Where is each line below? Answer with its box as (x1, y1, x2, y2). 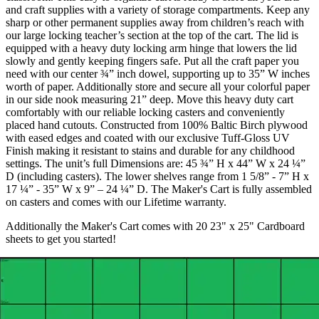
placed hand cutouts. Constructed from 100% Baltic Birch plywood (6, 119, 308, 132)
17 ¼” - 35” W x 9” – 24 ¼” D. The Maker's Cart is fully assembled (6, 183, 312, 196)
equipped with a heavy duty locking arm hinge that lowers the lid (6, 42, 297, 55)
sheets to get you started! (6, 233, 116, 246)
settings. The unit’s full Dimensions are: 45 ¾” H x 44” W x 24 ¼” (6, 157, 305, 170)
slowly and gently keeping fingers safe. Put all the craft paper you (6, 55, 299, 68)
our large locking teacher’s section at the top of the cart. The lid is (6, 29, 298, 42)
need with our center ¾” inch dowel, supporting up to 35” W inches (6, 68, 310, 80)
